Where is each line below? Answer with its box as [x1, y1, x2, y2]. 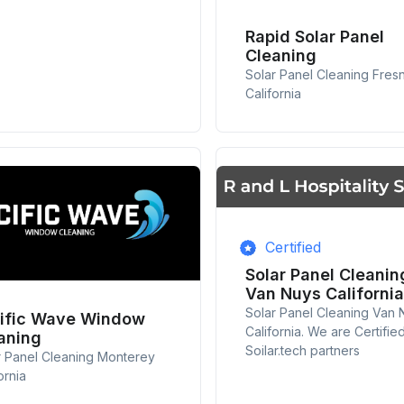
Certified [264, 238, 321, 257]
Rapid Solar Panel [244, 27, 384, 47]
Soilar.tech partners [244, 343, 360, 359]
